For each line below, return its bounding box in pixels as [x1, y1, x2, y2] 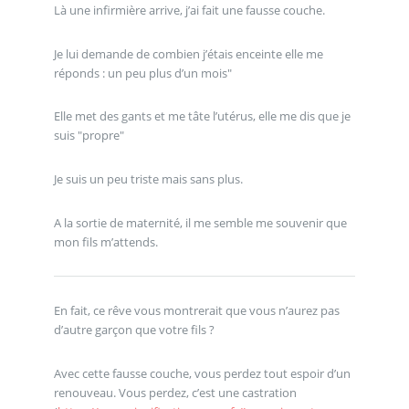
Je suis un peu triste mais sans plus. [53, 170, 243, 187]
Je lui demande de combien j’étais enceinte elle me [53, 45, 323, 62]
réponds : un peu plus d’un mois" [53, 64, 232, 81]
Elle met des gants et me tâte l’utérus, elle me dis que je [53, 108, 351, 125]
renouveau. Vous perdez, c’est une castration [53, 383, 297, 401]
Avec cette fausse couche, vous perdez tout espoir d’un [53, 364, 351, 382]
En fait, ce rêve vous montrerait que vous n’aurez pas [53, 301, 340, 319]
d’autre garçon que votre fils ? [53, 320, 215, 338]
